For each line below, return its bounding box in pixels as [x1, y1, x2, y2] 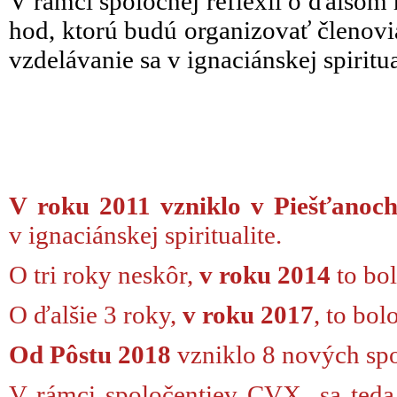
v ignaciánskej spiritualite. [9, 221, 282, 249]
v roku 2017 [183, 300, 314, 329]
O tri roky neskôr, [9, 261, 199, 289]
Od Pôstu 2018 [9, 340, 171, 369]
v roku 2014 [199, 261, 331, 289]
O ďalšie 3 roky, [9, 300, 183, 329]
